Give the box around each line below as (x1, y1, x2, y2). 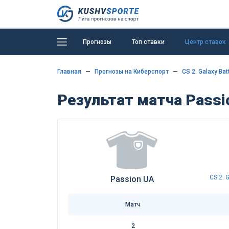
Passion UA (110, 174, 154, 184)
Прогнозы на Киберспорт (95, 68, 169, 75)
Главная (57, 68, 81, 75)
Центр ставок (185, 38, 226, 45)
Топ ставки (132, 38, 165, 45)
